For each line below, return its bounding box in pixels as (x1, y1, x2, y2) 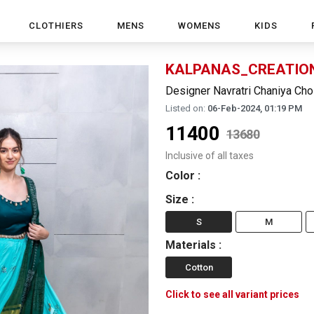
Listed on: (165, 103, 205, 114)
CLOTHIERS (29, 20, 83, 31)
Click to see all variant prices (165, 289, 299, 300)
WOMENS (178, 20, 221, 31)
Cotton (184, 262, 213, 273)
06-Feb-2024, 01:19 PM (207, 103, 302, 114)
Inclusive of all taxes (165, 150, 254, 161)
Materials (165, 238, 216, 252)
